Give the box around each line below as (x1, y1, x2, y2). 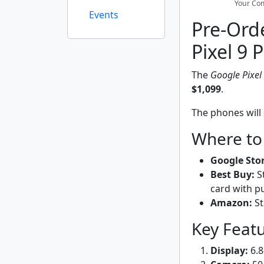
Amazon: (210, 196, 252, 209)
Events (89, 8, 118, 21)
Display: (210, 243, 248, 257)
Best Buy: (210, 167, 255, 181)
